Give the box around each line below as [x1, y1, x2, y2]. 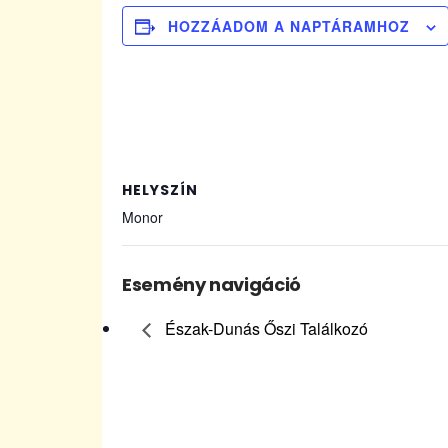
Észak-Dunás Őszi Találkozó [161, 316, 368, 340]
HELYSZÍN [122, 179, 198, 200]
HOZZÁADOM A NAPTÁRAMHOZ [168, 15, 410, 36]
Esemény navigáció [122, 271, 301, 297]
